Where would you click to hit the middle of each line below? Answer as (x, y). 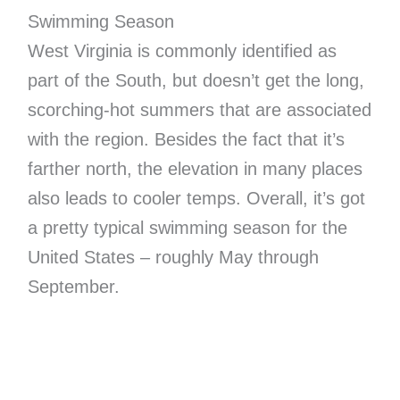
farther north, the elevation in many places (195, 168)
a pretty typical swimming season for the (187, 227)
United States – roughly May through (173, 257)
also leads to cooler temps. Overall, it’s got (196, 198)
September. (73, 286)
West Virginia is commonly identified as (182, 50)
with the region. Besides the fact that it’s (186, 139)
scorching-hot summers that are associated (199, 109)
